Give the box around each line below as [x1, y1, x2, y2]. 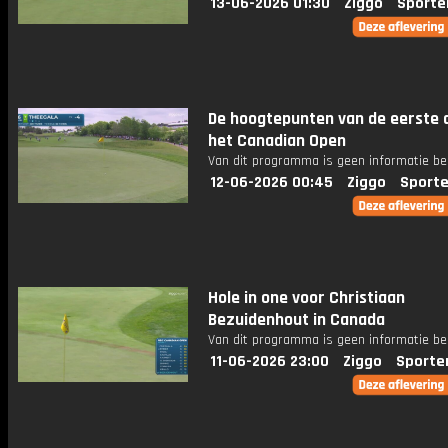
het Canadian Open [208, 130, 346, 152]
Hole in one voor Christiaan [208, 287, 405, 309]
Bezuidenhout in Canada [208, 309, 385, 331]
